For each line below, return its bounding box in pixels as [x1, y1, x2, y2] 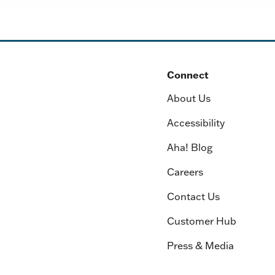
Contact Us [166, 190, 220, 203]
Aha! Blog [166, 141, 212, 153]
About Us [166, 92, 211, 104]
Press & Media [166, 239, 234, 252]
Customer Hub [166, 215, 236, 227]
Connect [166, 69, 209, 81]
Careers [166, 166, 203, 178]
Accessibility [166, 117, 225, 129]
